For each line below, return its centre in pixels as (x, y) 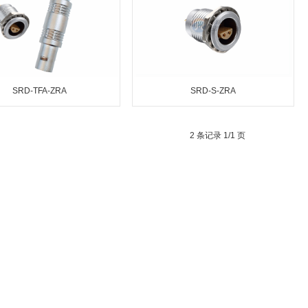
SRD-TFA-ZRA (39, 91)
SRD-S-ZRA (213, 91)
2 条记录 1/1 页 (218, 135)
